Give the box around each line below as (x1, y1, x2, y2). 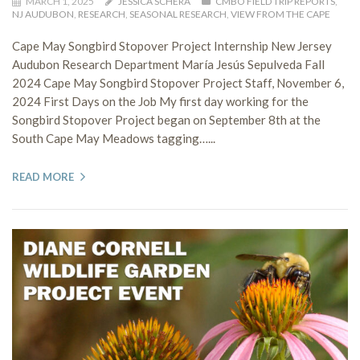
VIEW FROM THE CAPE (231, 7, 330, 20)
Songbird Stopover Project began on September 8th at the (12, 112, 321, 127)
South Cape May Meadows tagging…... (12, 130, 215, 145)
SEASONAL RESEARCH (129, 7, 227, 20)
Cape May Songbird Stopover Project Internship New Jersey (12, 38, 332, 53)
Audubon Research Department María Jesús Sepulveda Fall (12, 56, 325, 72)
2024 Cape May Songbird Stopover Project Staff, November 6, (12, 75, 344, 90)
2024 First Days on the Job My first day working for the (12, 93, 309, 108)
